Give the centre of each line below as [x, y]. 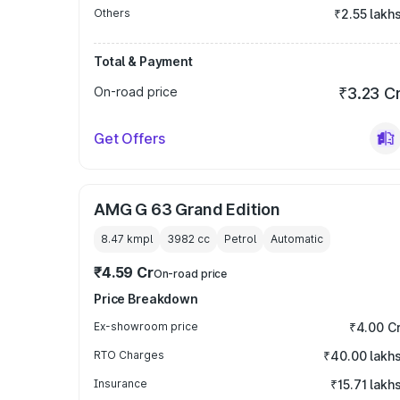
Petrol [240, 239]
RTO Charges [129, 355]
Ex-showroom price [146, 326]
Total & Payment [143, 61]
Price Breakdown [146, 299]
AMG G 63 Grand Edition [187, 209]
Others [112, 13]
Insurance [121, 383]
